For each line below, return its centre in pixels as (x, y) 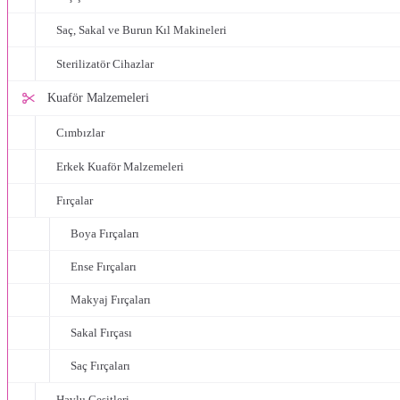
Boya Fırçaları (105, 234)
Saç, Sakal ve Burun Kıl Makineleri (142, 30)
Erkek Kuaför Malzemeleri (120, 167)
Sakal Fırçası (101, 333)
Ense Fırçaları (104, 267)
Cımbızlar (80, 133)
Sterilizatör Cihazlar (105, 64)
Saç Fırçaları (100, 366)
